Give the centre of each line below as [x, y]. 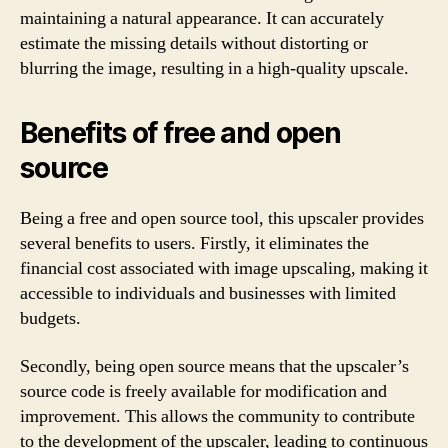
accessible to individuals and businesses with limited [208, 293]
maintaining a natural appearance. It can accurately [202, 18]
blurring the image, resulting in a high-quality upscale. [214, 68]
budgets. [50, 318]
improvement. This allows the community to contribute [217, 416]
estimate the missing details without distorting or [194, 43]
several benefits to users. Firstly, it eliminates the [194, 243]
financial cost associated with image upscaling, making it [224, 268]
